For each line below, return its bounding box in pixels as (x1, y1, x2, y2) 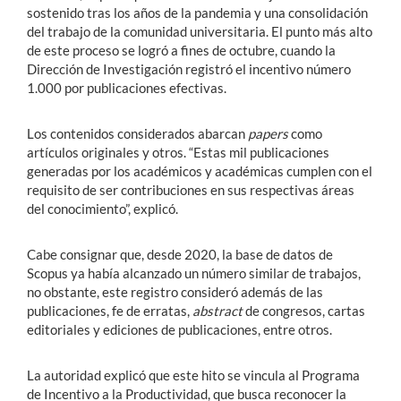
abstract (192, 302, 243, 319)
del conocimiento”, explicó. (27, 200, 178, 217)
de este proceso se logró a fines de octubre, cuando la (27, 41, 336, 58)
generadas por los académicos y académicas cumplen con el (27, 162, 372, 179)
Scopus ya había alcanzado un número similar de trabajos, (27, 264, 361, 281)
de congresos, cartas (243, 302, 365, 319)
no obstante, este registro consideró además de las (27, 283, 323, 300)
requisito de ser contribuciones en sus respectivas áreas (27, 181, 354, 198)
